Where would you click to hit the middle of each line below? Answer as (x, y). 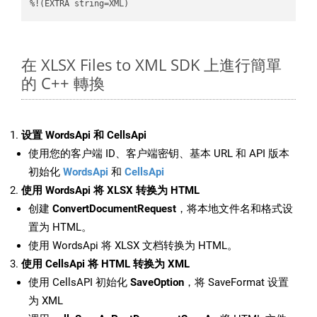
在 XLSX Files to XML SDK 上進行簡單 (151, 65)
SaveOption (157, 283)
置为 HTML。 (60, 227)
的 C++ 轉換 (63, 83)
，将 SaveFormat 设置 (236, 283)
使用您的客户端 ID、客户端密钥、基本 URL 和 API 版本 (159, 154)
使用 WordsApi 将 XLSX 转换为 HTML (110, 191)
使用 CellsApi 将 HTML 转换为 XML (105, 264)
